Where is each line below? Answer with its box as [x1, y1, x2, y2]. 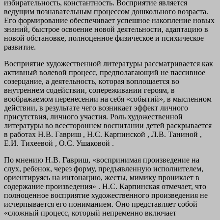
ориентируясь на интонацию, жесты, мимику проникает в [4, 173, 199, 182]
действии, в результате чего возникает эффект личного [4, 104, 188, 112]
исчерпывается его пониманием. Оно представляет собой [4, 200, 197, 209]
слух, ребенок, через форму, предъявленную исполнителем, [4, 165, 203, 173]
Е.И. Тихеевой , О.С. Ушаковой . [4, 139, 114, 148]
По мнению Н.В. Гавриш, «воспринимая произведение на [4, 156, 199, 165]
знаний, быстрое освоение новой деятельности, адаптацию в [4, 25, 208, 34]
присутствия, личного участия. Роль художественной [4, 112, 183, 121]
